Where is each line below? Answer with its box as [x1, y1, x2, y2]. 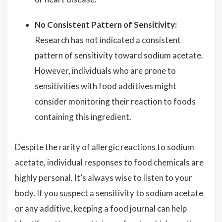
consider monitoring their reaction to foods [35, 96, 196, 107]
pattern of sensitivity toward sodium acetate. [35, 50, 203, 60]
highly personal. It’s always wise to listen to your [15, 172, 192, 183]
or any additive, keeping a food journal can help [15, 203, 187, 214]
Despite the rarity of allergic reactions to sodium [15, 142, 194, 152]
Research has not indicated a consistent [35, 35, 181, 45]
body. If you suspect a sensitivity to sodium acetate [15, 188, 203, 198]
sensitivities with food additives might [35, 81, 176, 91]
